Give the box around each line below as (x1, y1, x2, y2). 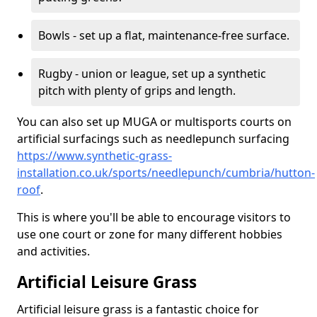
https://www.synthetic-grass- (17, 148, 172, 163)
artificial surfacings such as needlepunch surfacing (17, 131, 289, 146)
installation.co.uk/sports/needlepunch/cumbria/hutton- (17, 165, 315, 180)
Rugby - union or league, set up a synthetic (38, 66, 266, 81)
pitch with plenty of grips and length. (38, 83, 236, 98)
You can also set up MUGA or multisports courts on (17, 114, 292, 129)
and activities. (17, 243, 90, 259)
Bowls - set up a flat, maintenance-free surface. (38, 28, 289, 43)
